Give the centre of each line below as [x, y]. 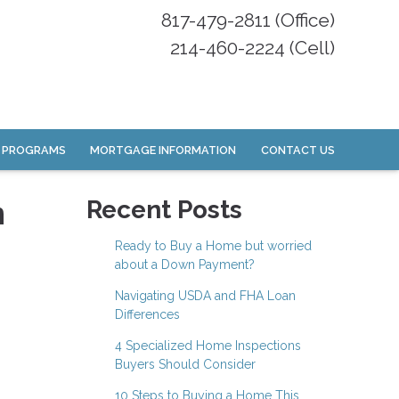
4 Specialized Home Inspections [208, 346]
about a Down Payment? [184, 265]
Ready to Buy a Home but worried [213, 246]
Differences [147, 315]
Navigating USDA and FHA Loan [205, 296]
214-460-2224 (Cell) [252, 48]
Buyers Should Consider [185, 365]
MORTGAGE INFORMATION [163, 150]
